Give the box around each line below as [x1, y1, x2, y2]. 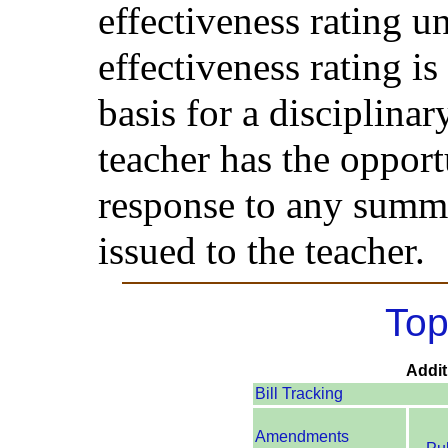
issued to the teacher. [98, 229, 425, 273]
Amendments [255, 428, 349, 446]
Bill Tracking [255, 385, 343, 403]
